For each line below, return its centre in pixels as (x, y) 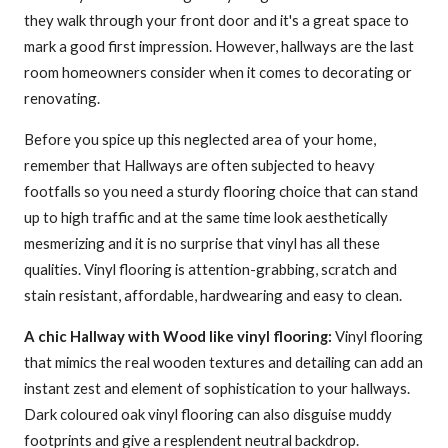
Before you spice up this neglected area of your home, (200, 138)
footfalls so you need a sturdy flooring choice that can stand (221, 190)
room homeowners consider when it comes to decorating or (218, 71)
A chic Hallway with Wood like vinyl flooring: (178, 335)
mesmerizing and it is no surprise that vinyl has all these (202, 242)
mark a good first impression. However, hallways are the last (219, 45)
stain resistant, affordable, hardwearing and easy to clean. (213, 294)
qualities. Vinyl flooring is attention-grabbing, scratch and (210, 268)
